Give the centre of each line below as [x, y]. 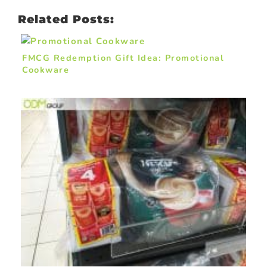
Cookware [46, 69]
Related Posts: [66, 19]
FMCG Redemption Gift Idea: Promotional [123, 58]
